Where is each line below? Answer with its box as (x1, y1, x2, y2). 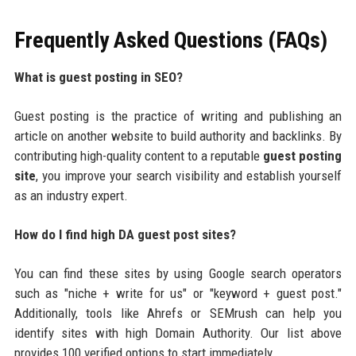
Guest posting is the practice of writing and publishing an (14, 107, 342, 124)
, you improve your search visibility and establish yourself (35, 167, 342, 184)
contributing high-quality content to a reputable (14, 147, 264, 164)
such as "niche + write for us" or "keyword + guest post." (14, 284, 342, 301)
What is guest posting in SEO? (14, 68, 183, 85)
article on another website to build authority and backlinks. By (14, 127, 342, 144)
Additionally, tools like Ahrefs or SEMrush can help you (14, 304, 342, 321)
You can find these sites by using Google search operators (14, 265, 342, 281)
